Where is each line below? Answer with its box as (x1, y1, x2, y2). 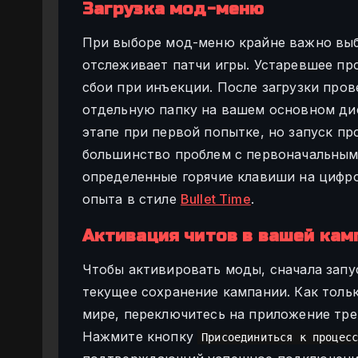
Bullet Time (180, 190, 251, 207)
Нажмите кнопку (82, 328, 198, 344)
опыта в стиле (82, 190, 181, 207)
